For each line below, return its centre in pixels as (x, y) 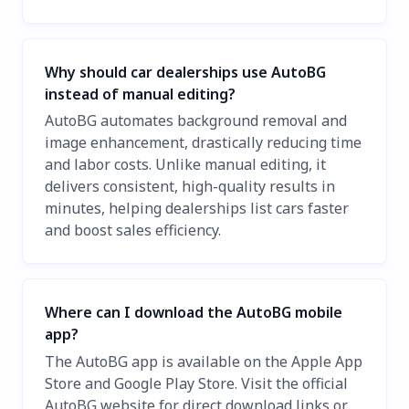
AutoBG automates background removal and (196, 121)
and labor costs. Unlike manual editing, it (185, 165)
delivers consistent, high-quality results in (190, 187)
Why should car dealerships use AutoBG (185, 72)
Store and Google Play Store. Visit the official (196, 383)
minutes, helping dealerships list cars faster (197, 209)
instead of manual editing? (140, 94)
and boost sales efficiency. (133, 231)
